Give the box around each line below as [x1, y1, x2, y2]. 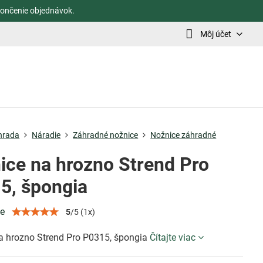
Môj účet [200, 29, 231, 39]
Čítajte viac [150, 232, 196, 243]
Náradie [32, 130, 61, 140]
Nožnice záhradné [150, 130, 217, 140]
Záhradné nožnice [73, 130, 139, 140]
